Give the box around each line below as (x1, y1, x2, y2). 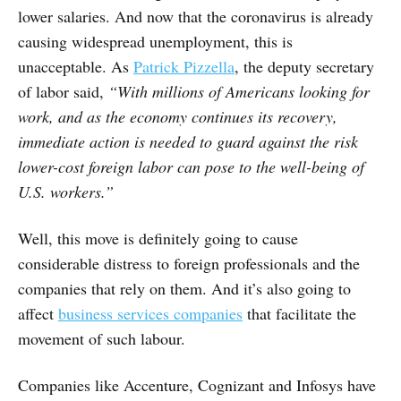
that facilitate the (243, 303, 356, 325)
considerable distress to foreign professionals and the (18, 252, 360, 275)
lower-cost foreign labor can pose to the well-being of (18, 156, 364, 178)
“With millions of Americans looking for (108, 81, 370, 103)
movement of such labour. (18, 328, 185, 350)
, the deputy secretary (235, 55, 374, 78)
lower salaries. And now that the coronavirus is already (18, 5, 373, 28)
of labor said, (18, 81, 108, 103)
